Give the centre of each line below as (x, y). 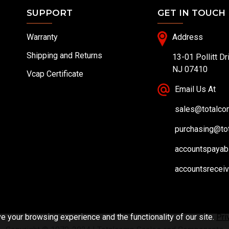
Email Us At (195, 89)
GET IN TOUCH (191, 13)
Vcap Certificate (55, 74)
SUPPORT (50, 13)
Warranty (42, 37)
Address (187, 37)
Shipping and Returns (64, 55)
